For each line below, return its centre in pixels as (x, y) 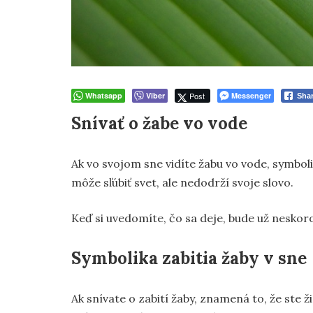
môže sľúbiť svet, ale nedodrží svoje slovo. (182, 182)
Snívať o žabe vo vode (159, 123)
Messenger (251, 95)
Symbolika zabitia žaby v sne (189, 258)
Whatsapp (104, 95)
